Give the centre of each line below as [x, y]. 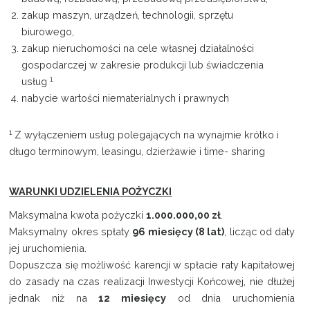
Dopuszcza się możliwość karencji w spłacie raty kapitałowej [152, 265]
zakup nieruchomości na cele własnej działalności [138, 48]
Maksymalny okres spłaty [71, 232]
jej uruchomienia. [48, 248]
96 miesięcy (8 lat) [179, 232]
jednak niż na [54, 298]
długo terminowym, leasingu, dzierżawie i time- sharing [137, 152]
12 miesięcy [133, 298]
